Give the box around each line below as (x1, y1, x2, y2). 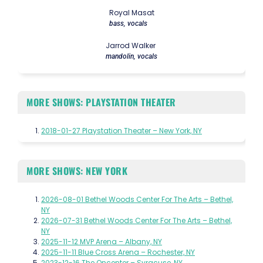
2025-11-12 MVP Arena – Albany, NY (41, 237, 162, 247)
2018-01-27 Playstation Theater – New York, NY (41, 126, 202, 136)
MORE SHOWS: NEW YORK (26, 164, 127, 178)
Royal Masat (109, 8, 154, 18)
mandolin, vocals (106, 52, 157, 61)
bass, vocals (109, 19, 147, 28)
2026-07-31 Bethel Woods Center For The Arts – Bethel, (41, 215, 232, 226)
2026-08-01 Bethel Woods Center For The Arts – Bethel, (41, 194, 233, 205)
